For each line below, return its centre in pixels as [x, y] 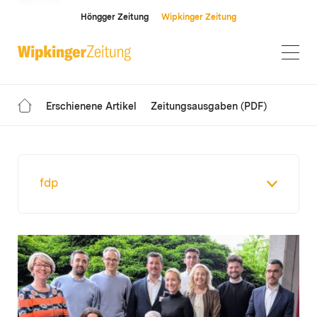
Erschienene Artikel [91, 107]
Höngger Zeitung [115, 18]
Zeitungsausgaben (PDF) [209, 107]
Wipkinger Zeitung [199, 18]
